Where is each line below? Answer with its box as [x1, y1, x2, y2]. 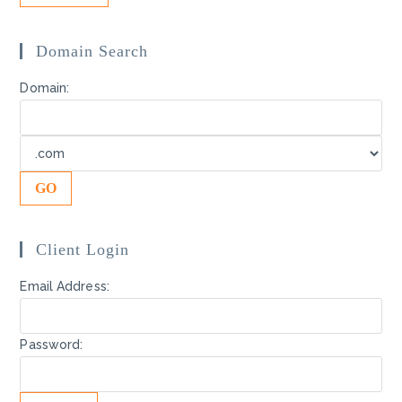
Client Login [36, 240, 130, 258]
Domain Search [36, 42, 149, 60]
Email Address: [20, 279, 109, 293]
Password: [20, 337, 83, 352]
